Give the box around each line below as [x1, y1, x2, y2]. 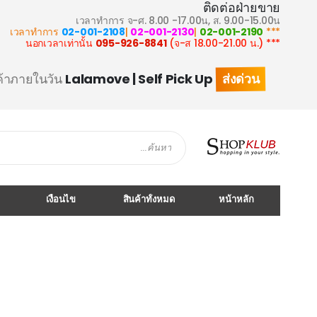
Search [154, 148, 188, 162]
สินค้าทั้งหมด [122, 192, 175, 206]
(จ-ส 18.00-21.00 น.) [166, 36, 264, 50]
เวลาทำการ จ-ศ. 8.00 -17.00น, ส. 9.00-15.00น [75, 13, 280, 28]
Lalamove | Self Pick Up [65, 70, 213, 88]
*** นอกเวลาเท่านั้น [263, 36, 280, 50]
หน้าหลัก [219, 192, 254, 206]
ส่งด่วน [221, 69, 260, 88]
